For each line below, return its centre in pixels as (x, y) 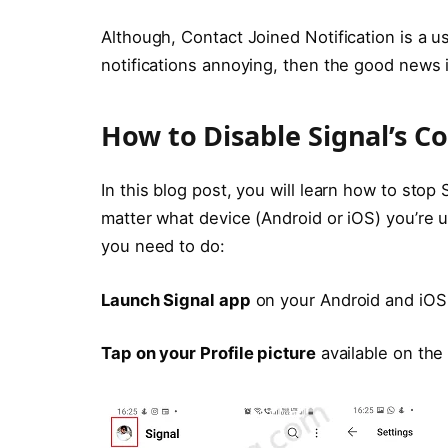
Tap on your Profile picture (208, 353)
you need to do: (163, 246)
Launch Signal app (176, 299)
